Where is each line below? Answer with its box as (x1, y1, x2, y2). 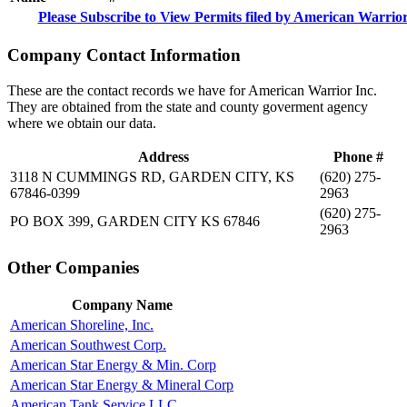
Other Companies (7, 257, 139, 277)
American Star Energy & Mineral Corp (10, 377, 233, 393)
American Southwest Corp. (10, 337, 166, 353)
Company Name (71, 297, 173, 313)
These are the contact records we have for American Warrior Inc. (7, 82, 377, 98)
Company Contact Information (7, 45, 241, 65)
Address (137, 148, 189, 164)
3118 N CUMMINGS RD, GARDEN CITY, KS (10, 168, 294, 184)
